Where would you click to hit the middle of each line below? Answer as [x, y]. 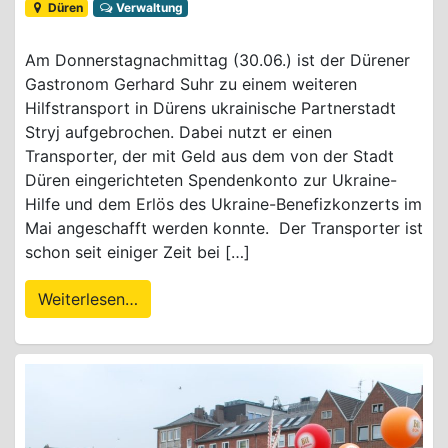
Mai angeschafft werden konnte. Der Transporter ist [224, 228]
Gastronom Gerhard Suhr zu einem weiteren [191, 84]
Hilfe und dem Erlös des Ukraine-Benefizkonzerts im [223, 204]
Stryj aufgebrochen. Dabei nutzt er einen [178, 132]
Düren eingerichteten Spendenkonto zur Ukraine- [211, 180]
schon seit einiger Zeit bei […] [137, 252]
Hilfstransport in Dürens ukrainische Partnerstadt [210, 108]
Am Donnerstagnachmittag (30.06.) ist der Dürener [217, 60]
